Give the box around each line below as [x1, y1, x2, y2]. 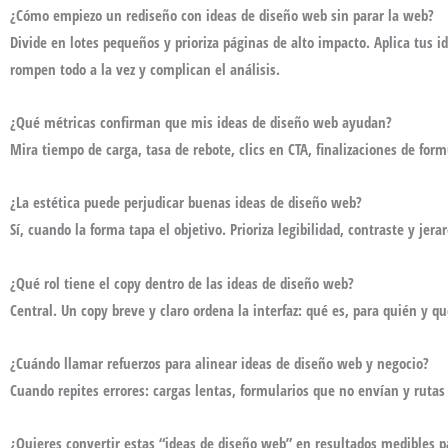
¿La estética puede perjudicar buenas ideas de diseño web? [10, 192, 362, 213]
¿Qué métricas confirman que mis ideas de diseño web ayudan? [10, 112, 392, 132]
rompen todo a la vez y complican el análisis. [10, 58, 280, 79]
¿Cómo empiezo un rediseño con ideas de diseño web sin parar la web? [10, 4, 434, 25]
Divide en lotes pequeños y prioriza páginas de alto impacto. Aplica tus [10, 31, 437, 52]
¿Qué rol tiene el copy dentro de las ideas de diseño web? [10, 272, 354, 293]
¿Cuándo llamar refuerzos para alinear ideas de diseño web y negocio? [10, 352, 429, 373]
